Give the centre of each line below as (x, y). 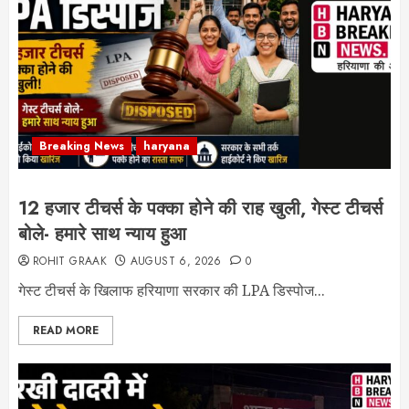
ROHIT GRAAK (70, 261)
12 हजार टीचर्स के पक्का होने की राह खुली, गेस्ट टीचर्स (200, 209)
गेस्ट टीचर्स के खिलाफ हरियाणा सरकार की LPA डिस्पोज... (172, 290)
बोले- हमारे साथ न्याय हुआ (102, 234)
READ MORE (66, 330)
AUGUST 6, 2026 (176, 261)
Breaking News (82, 146)
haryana (167, 146)
